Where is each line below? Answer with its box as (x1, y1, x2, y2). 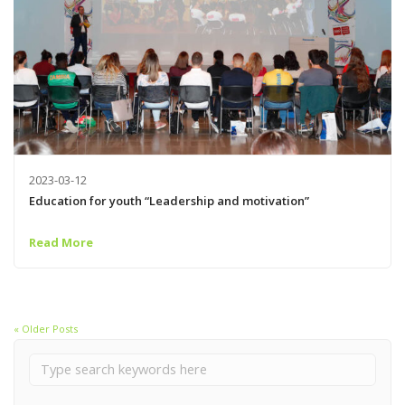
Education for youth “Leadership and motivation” (28, 192, 309, 209)
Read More (28, 234, 93, 251)
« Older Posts (14, 321, 78, 335)
